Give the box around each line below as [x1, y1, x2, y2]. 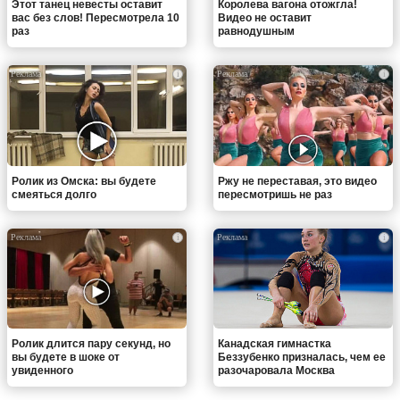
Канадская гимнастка [218, 337, 331, 351]
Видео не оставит [218, 11, 312, 24]
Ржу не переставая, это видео [218, 174, 377, 187]
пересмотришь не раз [218, 187, 332, 201]
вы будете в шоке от [12, 351, 120, 364]
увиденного [12, 364, 73, 378]
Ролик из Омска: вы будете [12, 174, 156, 187]
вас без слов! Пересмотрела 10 [12, 11, 179, 24]
